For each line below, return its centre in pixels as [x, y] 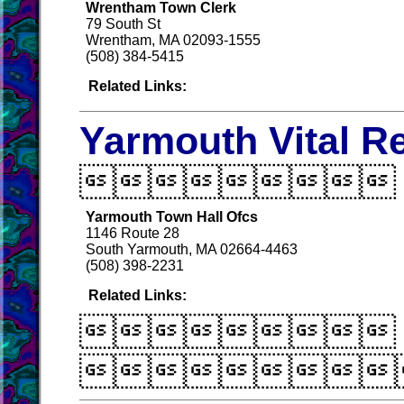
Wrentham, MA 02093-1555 [173, 40]
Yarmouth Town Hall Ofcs [172, 217]
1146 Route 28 [133, 233]
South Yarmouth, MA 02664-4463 [192, 249]
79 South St [123, 24]
